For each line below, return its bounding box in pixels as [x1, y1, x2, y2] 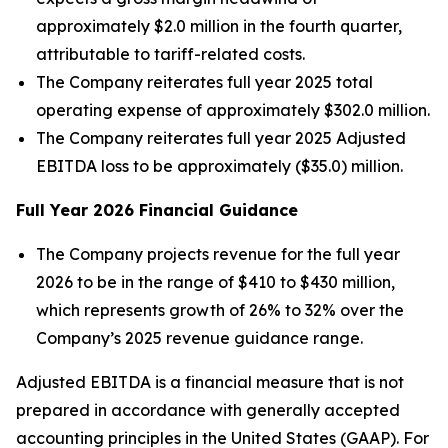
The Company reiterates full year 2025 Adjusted [36, 127, 406, 148]
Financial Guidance [134, 199, 298, 220]
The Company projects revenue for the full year [36, 243, 400, 264]
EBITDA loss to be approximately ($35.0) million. [36, 155, 403, 176]
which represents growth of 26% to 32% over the [36, 299, 404, 320]
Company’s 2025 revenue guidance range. [36, 327, 363, 348]
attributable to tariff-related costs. [36, 43, 305, 64]
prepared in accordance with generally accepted [16, 399, 400, 420]
